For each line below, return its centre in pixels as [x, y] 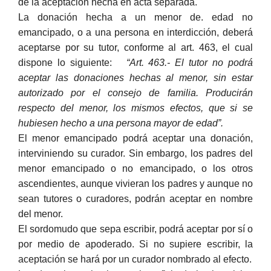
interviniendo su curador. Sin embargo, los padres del [135, 153]
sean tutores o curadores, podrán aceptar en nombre [135, 198]
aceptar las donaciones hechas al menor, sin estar [135, 77]
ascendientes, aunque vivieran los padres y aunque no [135, 183]
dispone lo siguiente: [72, 62]
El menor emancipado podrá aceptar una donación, [135, 138]
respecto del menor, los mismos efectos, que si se [135, 108]
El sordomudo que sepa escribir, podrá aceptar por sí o [135, 229]
